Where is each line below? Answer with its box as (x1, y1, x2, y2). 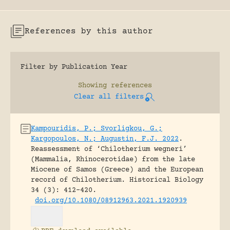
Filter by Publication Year (21, 63, 127, 71)
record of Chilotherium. (31, 176, 125, 184)
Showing (78, 82, 107, 90)
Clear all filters (74, 93, 144, 101)
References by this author (25, 27, 153, 36)
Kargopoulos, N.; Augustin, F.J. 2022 (31, 135, 179, 143)
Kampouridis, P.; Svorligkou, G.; (31, 125, 162, 133)
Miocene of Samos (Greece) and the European (31, 166, 203, 174)
